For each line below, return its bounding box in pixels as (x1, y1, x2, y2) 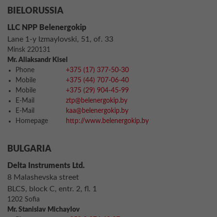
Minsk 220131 (7, 46, 50, 53)
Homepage (15, 118, 48, 124)
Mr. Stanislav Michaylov (7, 206, 80, 213)
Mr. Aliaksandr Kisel (7, 57, 68, 63)
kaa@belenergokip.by (64, 108, 128, 114)
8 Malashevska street (7, 173, 79, 181)
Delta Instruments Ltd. (7, 162, 85, 170)
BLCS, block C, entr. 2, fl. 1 (7, 185, 97, 193)
